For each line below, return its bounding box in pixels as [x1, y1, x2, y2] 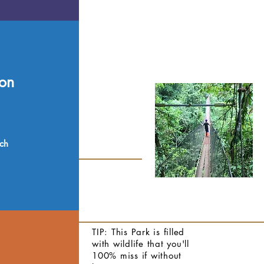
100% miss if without [92, 250, 181, 261]
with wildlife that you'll [92, 238, 189, 249]
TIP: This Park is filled [92, 226, 184, 237]
